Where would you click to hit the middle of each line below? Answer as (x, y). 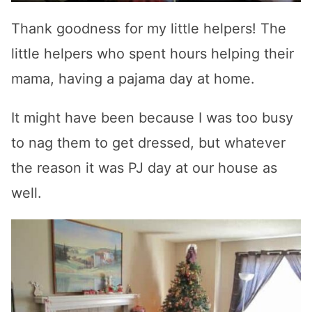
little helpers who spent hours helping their (153, 54)
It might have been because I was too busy (152, 118)
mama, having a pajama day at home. (133, 79)
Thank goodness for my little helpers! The (149, 29)
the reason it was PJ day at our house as (144, 168)
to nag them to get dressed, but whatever (148, 143)
